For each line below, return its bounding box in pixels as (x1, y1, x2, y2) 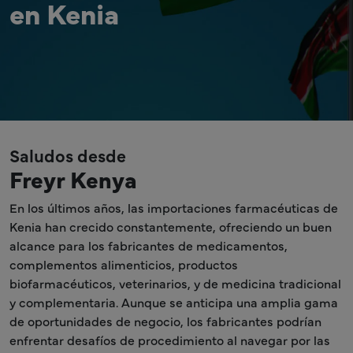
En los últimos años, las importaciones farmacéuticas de (9, 199, 338, 216)
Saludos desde (9, 143, 126, 167)
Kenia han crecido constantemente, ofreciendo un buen (9, 217, 332, 235)
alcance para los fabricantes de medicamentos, (9, 236, 288, 254)
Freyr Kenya (9, 162, 137, 195)
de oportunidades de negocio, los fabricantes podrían (9, 312, 321, 329)
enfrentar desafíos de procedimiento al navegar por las (9, 331, 330, 348)
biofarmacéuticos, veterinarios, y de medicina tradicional (9, 274, 341, 292)
